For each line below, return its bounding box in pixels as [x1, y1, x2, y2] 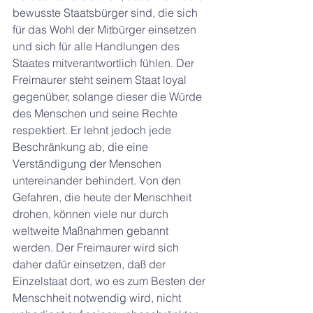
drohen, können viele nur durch [13, 207, 171, 221]
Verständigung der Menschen [13, 156, 164, 170]
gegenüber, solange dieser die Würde [13, 89, 205, 103]
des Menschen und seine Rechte [13, 106, 180, 120]
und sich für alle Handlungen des [13, 39, 182, 53]
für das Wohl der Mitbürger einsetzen [13, 22, 199, 36]
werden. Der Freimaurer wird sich [13, 240, 182, 254]
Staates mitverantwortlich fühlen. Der [13, 56, 197, 70]
